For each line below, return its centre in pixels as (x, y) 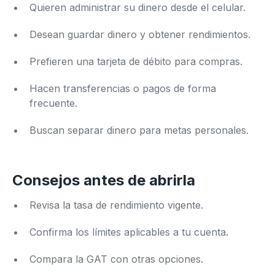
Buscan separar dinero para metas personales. (139, 130)
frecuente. (53, 103)
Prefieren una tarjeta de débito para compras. (136, 61)
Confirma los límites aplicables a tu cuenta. (129, 232)
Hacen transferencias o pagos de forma (123, 88)
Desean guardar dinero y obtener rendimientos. (140, 34)
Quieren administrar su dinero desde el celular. (137, 7)
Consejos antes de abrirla (104, 180)
